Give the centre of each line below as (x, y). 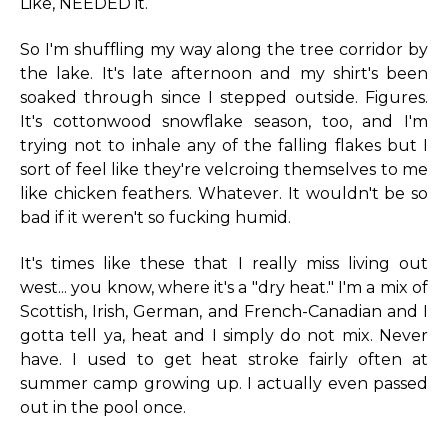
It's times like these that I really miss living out (224, 264)
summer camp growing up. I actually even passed (224, 384)
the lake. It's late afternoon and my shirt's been (224, 73)
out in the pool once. (103, 408)
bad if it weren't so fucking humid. (155, 217)
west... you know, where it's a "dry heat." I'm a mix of (224, 288)
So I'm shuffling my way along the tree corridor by (224, 49)
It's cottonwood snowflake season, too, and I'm (224, 121)
